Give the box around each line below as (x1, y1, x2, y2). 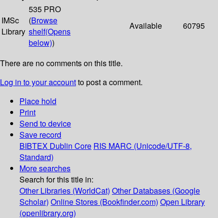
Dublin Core (50, 140, 91, 152)
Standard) (19, 151, 54, 163)
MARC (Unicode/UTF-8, (109, 140, 192, 152)
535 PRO (29, 3, 61, 15)
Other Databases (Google (112, 185, 200, 197)
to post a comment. (76, 76, 143, 88)
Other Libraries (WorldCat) (19, 185, 110, 197)
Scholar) (19, 196, 49, 208)
